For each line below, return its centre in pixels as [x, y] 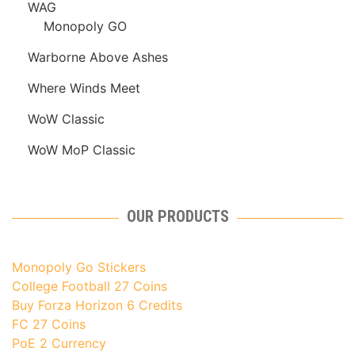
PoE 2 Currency [59, 344]
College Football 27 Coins [90, 286]
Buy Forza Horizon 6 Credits [97, 305]
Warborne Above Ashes [98, 57]
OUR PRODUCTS [177, 217]
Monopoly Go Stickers [79, 267]
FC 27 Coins [49, 324]
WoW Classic [66, 119]
